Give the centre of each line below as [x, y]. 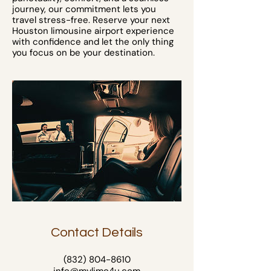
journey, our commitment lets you [84, 9]
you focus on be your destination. [83, 53]
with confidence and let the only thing [93, 42]
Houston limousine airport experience [93, 31]
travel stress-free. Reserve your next [91, 20]
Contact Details [97, 233]
